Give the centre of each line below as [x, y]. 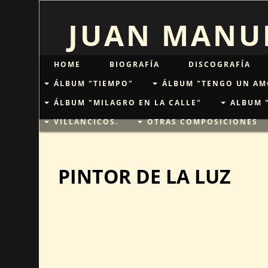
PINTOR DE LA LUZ [144, 176]
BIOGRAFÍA [134, 64]
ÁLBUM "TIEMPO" [93, 83]
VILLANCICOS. [86, 122]
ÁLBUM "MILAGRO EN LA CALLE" [127, 103]
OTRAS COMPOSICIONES [202, 122]
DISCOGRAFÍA [219, 64]
